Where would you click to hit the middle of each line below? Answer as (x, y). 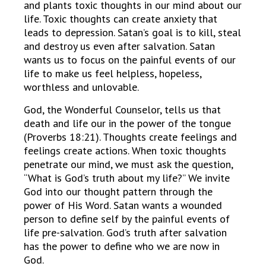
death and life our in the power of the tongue (127, 123)
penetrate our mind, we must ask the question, (128, 164)
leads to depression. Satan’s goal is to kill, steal (132, 33)
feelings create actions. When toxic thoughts (125, 150)
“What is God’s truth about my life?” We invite (127, 178)
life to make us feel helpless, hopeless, (113, 74)
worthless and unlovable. (81, 87)
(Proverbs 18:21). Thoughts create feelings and (130, 137)
